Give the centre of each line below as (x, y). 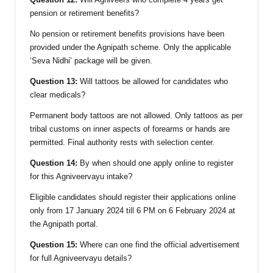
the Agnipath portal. (64, 224)
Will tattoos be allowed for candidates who (153, 82)
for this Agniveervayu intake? (81, 177)
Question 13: (54, 82)
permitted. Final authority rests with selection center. (122, 143)
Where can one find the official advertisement (158, 245)
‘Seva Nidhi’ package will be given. (91, 61)
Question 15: (54, 245)
